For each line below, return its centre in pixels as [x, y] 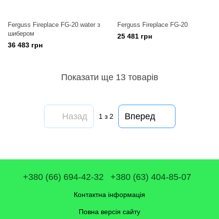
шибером [21, 33]
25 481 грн [135, 36]
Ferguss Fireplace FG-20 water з [54, 25]
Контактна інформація [109, 195]
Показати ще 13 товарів [109, 77]
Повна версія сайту [109, 212]
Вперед [140, 116]
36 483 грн [25, 45]
